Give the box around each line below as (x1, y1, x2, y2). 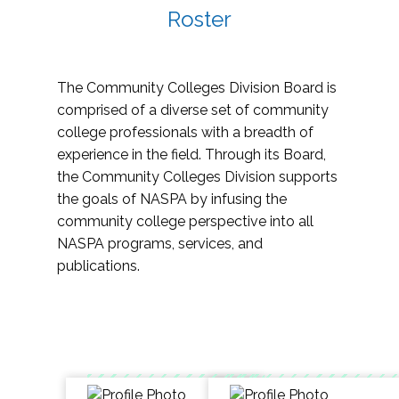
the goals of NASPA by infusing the (57, 191, 287, 208)
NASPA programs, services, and (57, 235, 263, 253)
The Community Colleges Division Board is (57, 79, 337, 97)
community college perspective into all (57, 213, 313, 231)
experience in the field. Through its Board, (57, 146, 326, 164)
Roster (167, 6, 232, 33)
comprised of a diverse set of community (57, 102, 329, 119)
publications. (57, 257, 140, 275)
